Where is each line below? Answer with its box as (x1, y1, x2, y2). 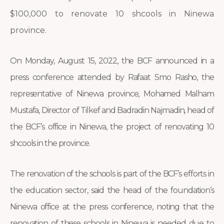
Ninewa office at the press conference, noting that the (10, 202, 214, 212)
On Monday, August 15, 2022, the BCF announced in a (10, 56, 214, 66)
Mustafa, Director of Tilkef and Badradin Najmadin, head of (10, 105, 214, 115)
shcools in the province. (10, 138, 90, 148)
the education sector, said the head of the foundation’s (10, 185, 214, 195)
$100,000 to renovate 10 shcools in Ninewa (10, 9, 214, 19)
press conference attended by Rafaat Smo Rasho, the (10, 72, 214, 82)
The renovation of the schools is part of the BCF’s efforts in (10, 169, 214, 179)
